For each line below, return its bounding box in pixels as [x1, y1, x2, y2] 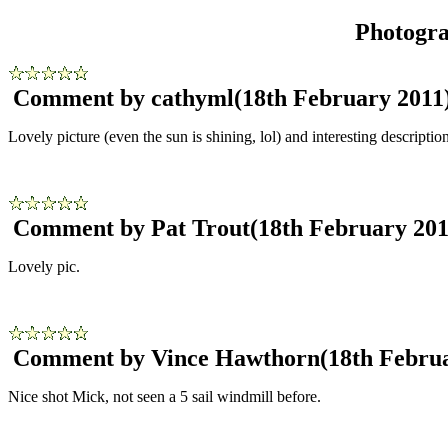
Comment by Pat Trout [13, 214, 250, 241]
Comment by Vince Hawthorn [13, 344, 320, 371]
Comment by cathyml [13, 84, 234, 111]
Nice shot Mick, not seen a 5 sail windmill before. [8, 387, 321, 405]
